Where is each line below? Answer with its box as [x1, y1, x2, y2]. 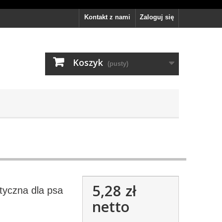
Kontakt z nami [84, 13, 130, 21]
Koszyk [73, 56, 103, 68]
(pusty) [108, 60, 128, 67]
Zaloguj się [140, 13, 174, 21]
